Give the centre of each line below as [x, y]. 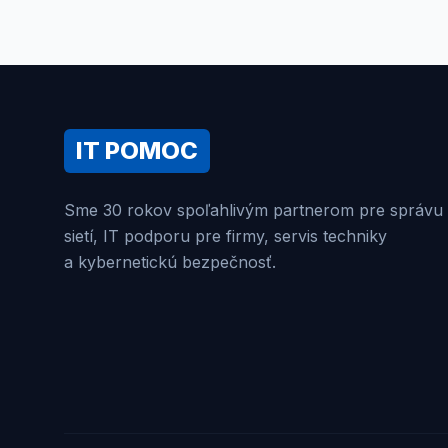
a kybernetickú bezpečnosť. [170, 262]
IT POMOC [137, 150]
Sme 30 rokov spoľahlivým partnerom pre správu [253, 210]
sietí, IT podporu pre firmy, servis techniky [225, 236]
